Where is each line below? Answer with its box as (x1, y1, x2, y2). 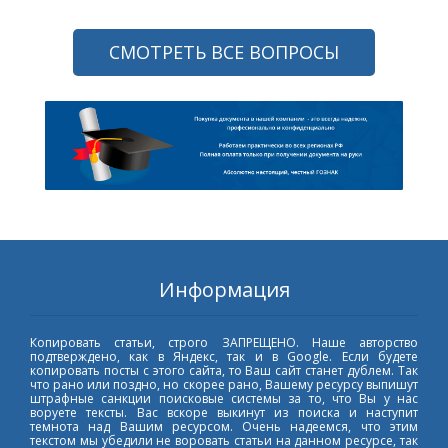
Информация (158, 275, 290, 303)
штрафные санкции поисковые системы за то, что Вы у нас (30, 389, 418, 407)
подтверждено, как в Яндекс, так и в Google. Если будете (30, 347, 418, 365)
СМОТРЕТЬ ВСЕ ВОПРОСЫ (109, 39, 339, 64)
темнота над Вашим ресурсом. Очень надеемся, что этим (30, 417, 418, 435)
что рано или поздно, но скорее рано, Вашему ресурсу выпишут (30, 375, 418, 393)
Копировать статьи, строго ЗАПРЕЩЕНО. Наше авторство (30, 333, 418, 351)
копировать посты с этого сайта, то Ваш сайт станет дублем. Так (30, 361, 418, 379)
